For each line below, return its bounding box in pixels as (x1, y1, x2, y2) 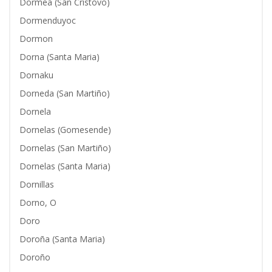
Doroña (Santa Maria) (19, 233, 105, 245)
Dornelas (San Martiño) (19, 142, 111, 154)
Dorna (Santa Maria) (19, 51, 100, 63)
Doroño (19, 251, 50, 263)
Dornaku (19, 69, 53, 81)
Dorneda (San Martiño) (19, 87, 110, 99)
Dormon (19, 33, 53, 44)
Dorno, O (19, 197, 56, 208)
